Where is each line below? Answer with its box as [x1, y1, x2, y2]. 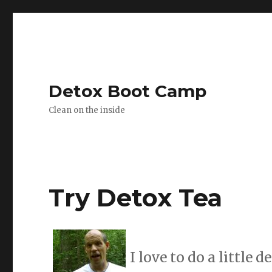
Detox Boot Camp [49, 81, 207, 101]
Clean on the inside [49, 105, 126, 115]
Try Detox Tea [49, 183, 223, 212]
